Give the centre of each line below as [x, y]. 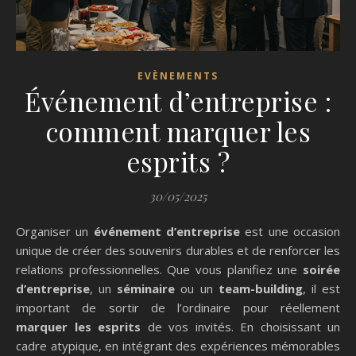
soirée [321, 269]
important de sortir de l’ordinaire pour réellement [178, 307]
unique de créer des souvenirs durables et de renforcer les [178, 250]
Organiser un [60, 231]
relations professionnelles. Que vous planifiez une [159, 269]
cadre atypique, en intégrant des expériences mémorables [178, 345]
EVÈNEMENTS [178, 75]
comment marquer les [178, 131]
